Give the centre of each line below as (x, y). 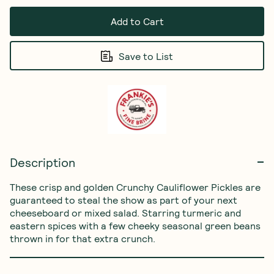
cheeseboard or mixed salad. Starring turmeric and (127, 213)
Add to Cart (137, 21)
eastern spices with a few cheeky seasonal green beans (136, 225)
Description (43, 162)
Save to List (146, 56)
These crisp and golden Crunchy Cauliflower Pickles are (136, 187)
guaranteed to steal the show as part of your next (125, 200)
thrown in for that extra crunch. (83, 238)
